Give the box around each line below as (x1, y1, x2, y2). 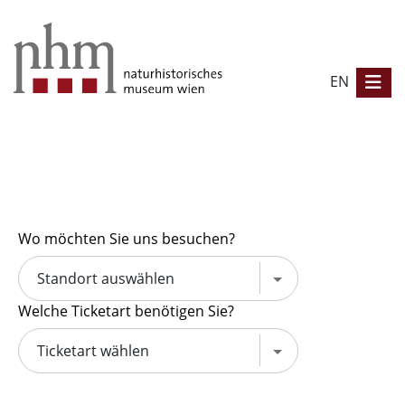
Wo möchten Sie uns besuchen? (18, 228, 235, 249)
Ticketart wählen (37, 340, 149, 361)
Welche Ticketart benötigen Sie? (18, 300, 234, 321)
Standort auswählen (37, 268, 174, 288)
